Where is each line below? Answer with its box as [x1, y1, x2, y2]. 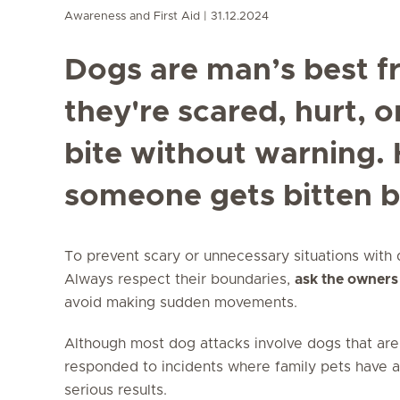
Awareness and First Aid [64, 10, 200, 22]
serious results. [64, 382, 167, 397]
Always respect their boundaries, [64, 271, 295, 287]
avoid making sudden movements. [64, 295, 297, 310]
